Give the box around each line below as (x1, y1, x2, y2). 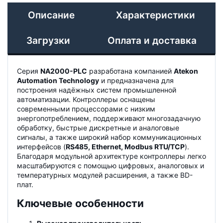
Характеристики (115, 9, 195, 21)
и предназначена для (99, 76, 174, 85)
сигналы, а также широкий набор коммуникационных (17, 132, 202, 141)
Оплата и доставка (108, 34, 197, 46)
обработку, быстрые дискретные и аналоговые (17, 123, 179, 132)
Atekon (174, 66, 198, 75)
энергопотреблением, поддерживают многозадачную (17, 113, 201, 122)
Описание (28, 9, 75, 21)
